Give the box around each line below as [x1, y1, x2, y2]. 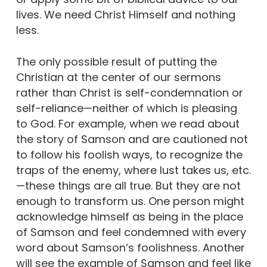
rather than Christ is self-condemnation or [15, 85, 243, 101]
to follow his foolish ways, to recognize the [15, 147, 243, 163]
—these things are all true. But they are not [15, 178, 241, 194]
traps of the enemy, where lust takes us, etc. [15, 163, 251, 178]
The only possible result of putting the [15, 54, 217, 70]
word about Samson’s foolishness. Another [15, 240, 245, 256]
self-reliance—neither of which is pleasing [15, 101, 237, 116]
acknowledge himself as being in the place [15, 209, 243, 225]
